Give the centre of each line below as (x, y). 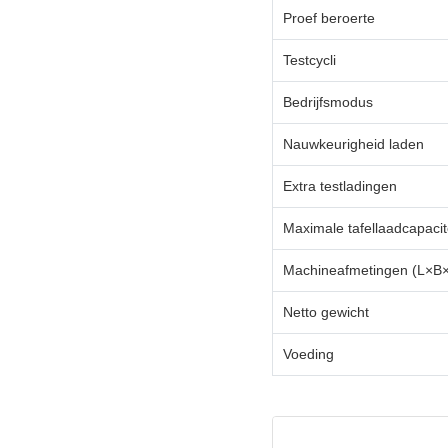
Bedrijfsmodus (328, 101)
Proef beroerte (329, 17)
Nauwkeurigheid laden (353, 143)
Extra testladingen (340, 185)
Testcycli (309, 59)
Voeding (308, 353)
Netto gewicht (326, 311)
